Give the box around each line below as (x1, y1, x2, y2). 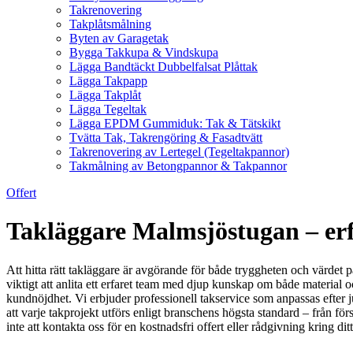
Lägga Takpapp (69, 74, 147, 87)
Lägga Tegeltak (69, 102, 147, 116)
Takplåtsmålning (69, 17, 151, 31)
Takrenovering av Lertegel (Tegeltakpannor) (69, 145, 289, 158)
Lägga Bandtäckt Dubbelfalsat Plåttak (69, 60, 258, 73)
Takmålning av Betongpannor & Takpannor (69, 159, 287, 173)
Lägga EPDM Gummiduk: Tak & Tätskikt (69, 117, 281, 130)
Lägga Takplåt (69, 88, 141, 102)
